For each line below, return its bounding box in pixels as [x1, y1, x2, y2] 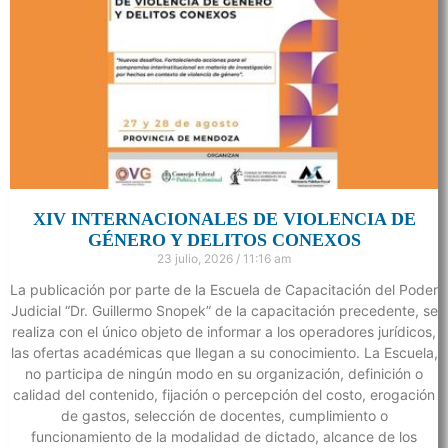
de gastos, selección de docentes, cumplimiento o [60, 406, 388, 424]
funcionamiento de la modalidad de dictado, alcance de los [31, 427, 417, 445]
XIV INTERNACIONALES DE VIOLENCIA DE [32, 208, 416, 229]
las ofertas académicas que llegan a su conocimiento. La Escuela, [10, 343, 438, 361]
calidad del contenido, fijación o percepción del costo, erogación [13, 385, 435, 403]
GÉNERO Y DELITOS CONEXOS [87, 229, 361, 250]
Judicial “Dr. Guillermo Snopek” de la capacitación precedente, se [10, 301, 438, 319]
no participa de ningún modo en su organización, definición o [25, 364, 423, 382]
